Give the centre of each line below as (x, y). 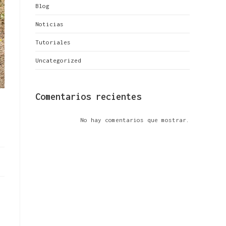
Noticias (49, 24)
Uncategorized (58, 60)
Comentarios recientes (88, 97)
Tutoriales (53, 42)
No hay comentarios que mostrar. (135, 120)
